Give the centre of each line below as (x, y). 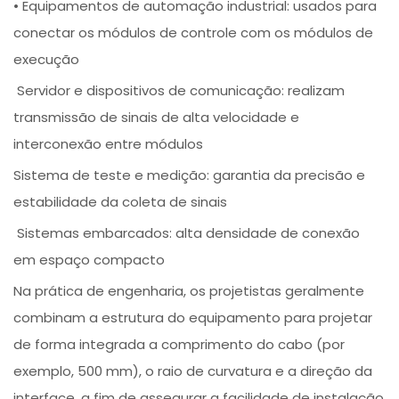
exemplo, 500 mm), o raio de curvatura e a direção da (193, 371)
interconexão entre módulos (109, 144)
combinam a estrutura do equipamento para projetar (193, 318)
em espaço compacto (90, 260)
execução (47, 60)
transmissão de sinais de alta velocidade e (157, 118)
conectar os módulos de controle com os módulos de (194, 33)
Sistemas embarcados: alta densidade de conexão (187, 233)
